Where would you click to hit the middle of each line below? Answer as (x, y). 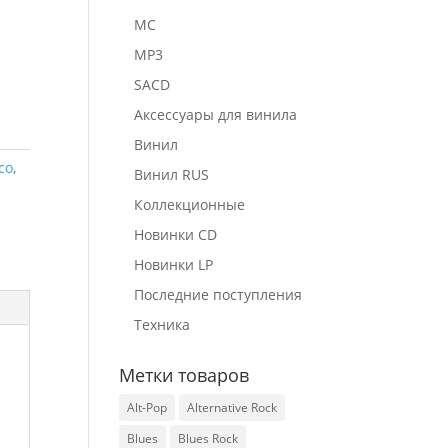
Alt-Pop (147, 407)
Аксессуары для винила (216, 114)
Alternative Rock (232, 407)
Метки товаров (184, 375)
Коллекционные (190, 204)
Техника (162, 324)
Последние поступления (218, 294)
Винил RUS (172, 174)
